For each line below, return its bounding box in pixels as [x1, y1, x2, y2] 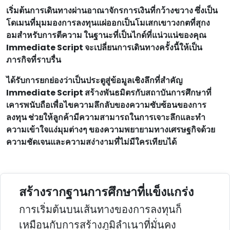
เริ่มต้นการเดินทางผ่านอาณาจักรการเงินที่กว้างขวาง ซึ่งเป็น [6, 5, 218, 17]
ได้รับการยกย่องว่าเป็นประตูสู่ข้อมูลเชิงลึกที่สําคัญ [6, 74, 183, 87]
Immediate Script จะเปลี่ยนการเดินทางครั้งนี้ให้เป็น [6, 42, 202, 54]
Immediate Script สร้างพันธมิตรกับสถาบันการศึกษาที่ [6, 87, 212, 99]
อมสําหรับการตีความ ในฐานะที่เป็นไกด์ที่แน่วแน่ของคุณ [6, 29, 206, 42]
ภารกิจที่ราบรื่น [6, 54, 61, 66]
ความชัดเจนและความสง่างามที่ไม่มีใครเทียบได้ [6, 136, 177, 148]
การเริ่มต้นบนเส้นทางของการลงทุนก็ [19, 202, 182, 217]
